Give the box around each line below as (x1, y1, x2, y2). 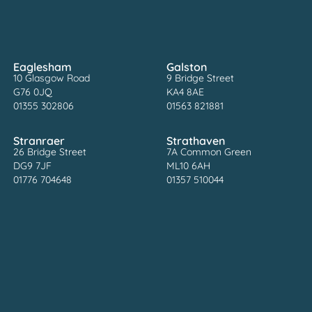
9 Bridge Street (166, 71, 234, 84)
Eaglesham (13, 59, 72, 74)
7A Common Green (166, 145, 251, 158)
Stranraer (13, 133, 65, 148)
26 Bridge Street (13, 145, 86, 158)
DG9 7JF (13, 159, 52, 172)
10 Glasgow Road (13, 71, 90, 84)
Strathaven (166, 133, 225, 148)
